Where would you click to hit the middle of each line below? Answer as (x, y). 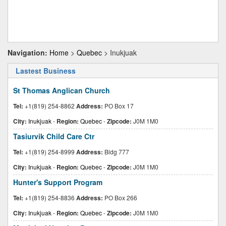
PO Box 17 (118, 106)
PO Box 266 (120, 197)
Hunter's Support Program (58, 182)
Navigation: (27, 52)
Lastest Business (46, 71)
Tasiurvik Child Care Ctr (54, 136)
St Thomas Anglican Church (62, 90)
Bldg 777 (116, 152)
